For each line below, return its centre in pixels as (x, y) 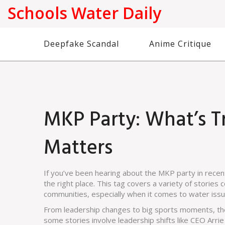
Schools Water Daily (84, 13)
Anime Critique (180, 44)
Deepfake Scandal (81, 44)
